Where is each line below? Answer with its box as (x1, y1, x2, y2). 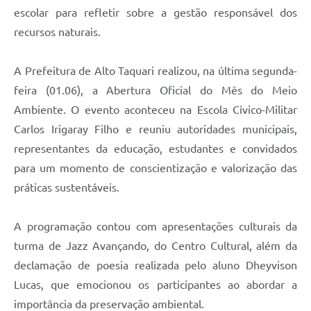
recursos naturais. (14, 25, 101, 38)
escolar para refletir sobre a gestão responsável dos (14, 6, 297, 19)
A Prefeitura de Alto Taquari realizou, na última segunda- (14, 64, 297, 77)
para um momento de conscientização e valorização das (14, 161, 297, 174)
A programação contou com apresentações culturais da (14, 219, 297, 233)
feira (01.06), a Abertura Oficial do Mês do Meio (14, 83, 297, 96)
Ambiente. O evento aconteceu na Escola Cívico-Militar (14, 103, 297, 116)
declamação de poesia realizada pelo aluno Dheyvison (14, 258, 297, 271)
